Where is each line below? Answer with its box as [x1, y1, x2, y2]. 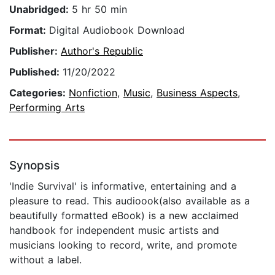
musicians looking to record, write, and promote [9, 239, 237, 252]
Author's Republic [61, 45, 143, 58]
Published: [9, 66, 63, 79]
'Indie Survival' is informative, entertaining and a [9, 180, 236, 193]
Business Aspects [157, 87, 238, 99]
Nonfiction [69, 87, 117, 99]
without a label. [9, 254, 82, 266]
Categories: [9, 87, 69, 99]
